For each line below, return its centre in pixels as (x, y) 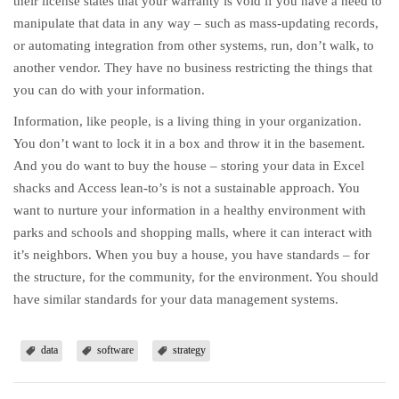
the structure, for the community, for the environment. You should (196, 277)
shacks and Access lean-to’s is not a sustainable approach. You (187, 188)
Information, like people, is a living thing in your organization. (187, 121)
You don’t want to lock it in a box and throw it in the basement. (189, 143)
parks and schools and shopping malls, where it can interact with (193, 232)
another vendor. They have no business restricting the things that (193, 68)
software (115, 350)
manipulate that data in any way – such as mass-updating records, (196, 23)
